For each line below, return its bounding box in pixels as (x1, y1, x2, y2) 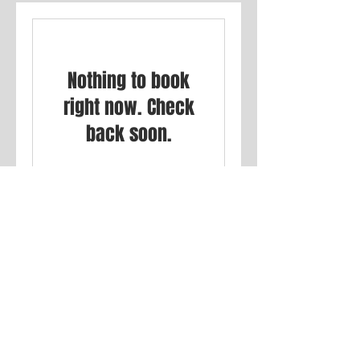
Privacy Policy (8, 343, 78, 356)
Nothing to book (67, 67, 190, 95)
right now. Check (63, 93, 194, 121)
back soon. (85, 120, 172, 148)
